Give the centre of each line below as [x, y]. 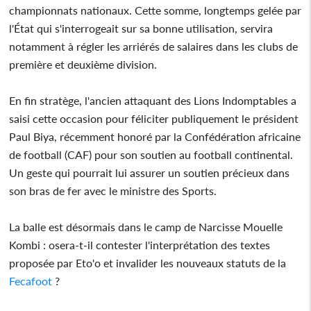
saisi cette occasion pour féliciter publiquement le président [154, 118]
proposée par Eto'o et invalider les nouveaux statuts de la [148, 262]
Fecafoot [31, 280]
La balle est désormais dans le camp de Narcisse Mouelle [146, 226]
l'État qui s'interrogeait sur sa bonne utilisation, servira [141, 28]
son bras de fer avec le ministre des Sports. [113, 190]
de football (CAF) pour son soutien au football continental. [151, 154]
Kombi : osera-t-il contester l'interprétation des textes [140, 244]
